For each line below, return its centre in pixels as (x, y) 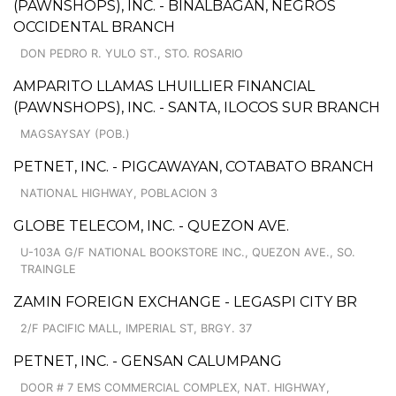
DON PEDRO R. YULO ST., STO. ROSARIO (132, 53)
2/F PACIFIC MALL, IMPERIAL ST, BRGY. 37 (136, 328)
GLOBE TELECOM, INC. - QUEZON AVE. (151, 225)
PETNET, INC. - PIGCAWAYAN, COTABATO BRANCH (194, 166)
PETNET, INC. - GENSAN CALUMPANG (148, 361)
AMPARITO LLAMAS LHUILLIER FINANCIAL (164, 86)
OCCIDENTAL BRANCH (94, 27)
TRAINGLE (48, 269)
